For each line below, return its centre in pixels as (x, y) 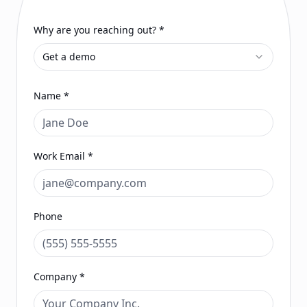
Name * (51, 96)
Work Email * (63, 156)
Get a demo (69, 57)
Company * (59, 277)
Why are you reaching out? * (99, 30)
